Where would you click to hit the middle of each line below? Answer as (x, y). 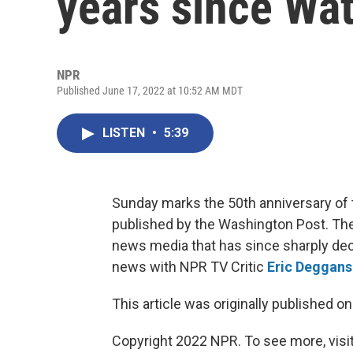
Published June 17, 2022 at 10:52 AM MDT (150, 91)
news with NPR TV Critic (190, 267)
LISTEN (125, 133)
